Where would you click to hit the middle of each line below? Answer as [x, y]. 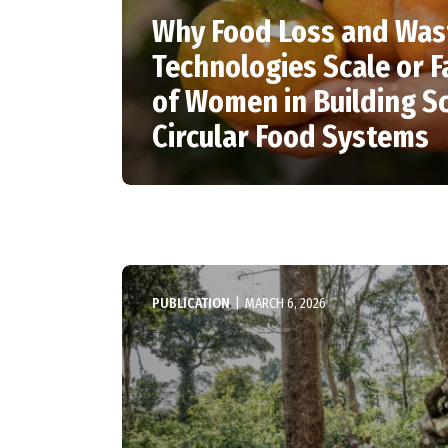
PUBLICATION [191, 303]
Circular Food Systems [290, 137]
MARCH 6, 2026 [285, 303]
